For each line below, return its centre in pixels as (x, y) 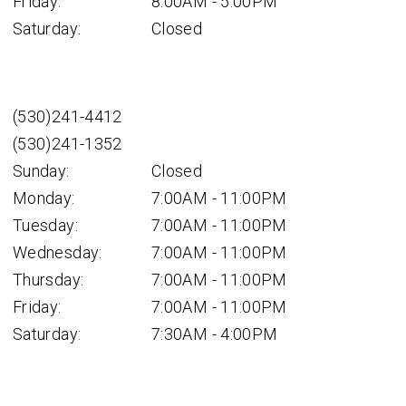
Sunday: (41, 171)
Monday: (44, 198)
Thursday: (48, 280)
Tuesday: (45, 225)
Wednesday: (58, 252)
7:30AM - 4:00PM (215, 334)
